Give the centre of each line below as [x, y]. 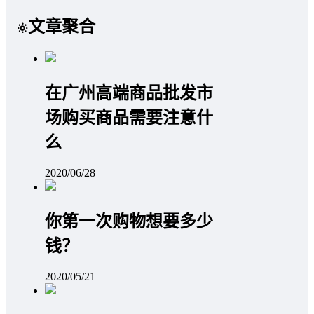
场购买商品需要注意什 [129, 117]
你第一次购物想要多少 [129, 221]
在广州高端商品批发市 [129, 93]
